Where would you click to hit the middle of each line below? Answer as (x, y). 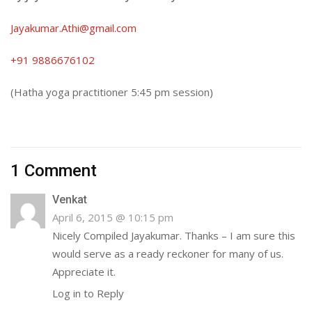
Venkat (70, 199)
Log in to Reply (88, 293)
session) (192, 92)
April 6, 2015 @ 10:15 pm (113, 217)
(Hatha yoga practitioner (71, 92)
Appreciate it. (84, 271)
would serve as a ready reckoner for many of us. (168, 253)
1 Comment (54, 170)
